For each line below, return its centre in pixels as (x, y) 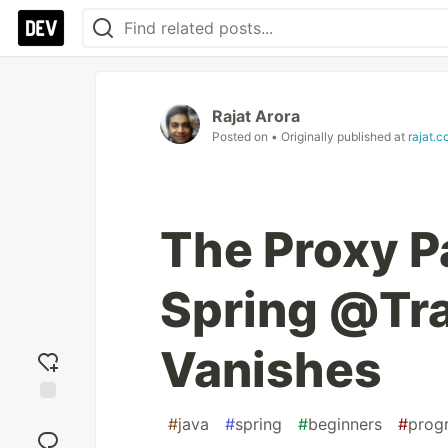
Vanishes (271, 369)
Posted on (241, 136)
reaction (48, 433)
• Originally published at (339, 136)
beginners (345, 424)
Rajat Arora (256, 116)
